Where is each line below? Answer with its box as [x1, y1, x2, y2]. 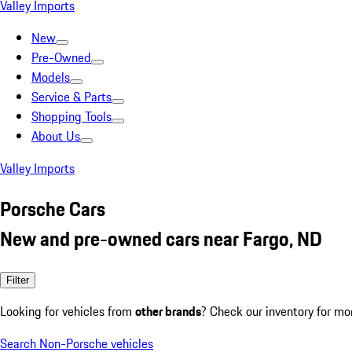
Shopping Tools [31, 107, 112, 126]
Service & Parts [31, 87, 112, 106]
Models [31, 68, 70, 86]
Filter [6, 273, 29, 286]
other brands [135, 301, 201, 321]
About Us [31, 126, 80, 145]
